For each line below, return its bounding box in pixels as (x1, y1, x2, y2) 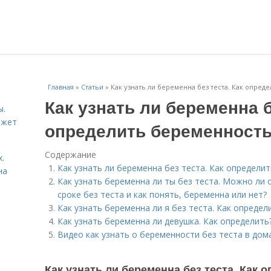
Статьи (81, 82, 103, 91)
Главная (48, 82, 74, 91)
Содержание (45, 149, 96, 160)
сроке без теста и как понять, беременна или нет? (57, 189, 267, 200)
